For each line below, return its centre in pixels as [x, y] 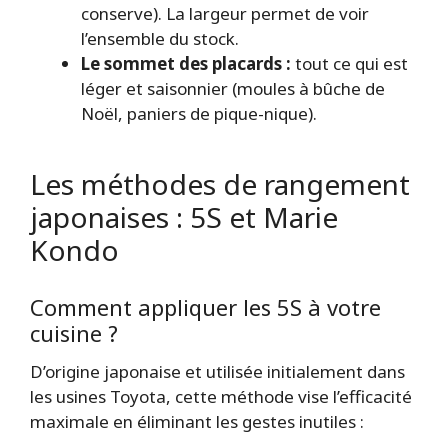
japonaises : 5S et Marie [184, 217]
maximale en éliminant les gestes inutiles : [197, 421]
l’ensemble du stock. [160, 39]
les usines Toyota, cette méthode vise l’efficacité [221, 396]
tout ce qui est [349, 64]
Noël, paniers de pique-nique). [199, 114]
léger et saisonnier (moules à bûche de [233, 89]
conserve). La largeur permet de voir [225, 14]
